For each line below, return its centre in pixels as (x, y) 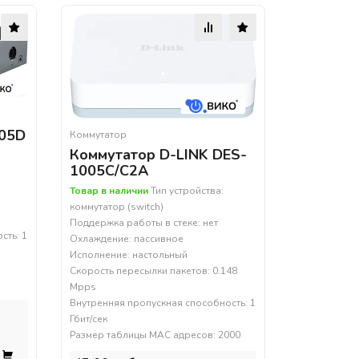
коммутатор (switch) (116, 207)
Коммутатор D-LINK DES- (158, 155)
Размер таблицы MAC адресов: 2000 (155, 335)
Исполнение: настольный (128, 255)
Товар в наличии (109, 191)
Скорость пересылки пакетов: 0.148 (153, 271)
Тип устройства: (186, 191)
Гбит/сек (88, 319)
